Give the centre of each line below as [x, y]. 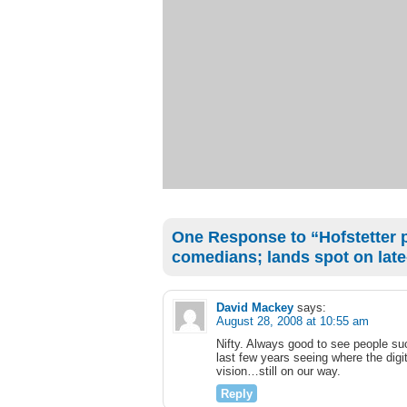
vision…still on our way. [278, 371]
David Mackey [255, 308]
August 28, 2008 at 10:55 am [293, 321]
